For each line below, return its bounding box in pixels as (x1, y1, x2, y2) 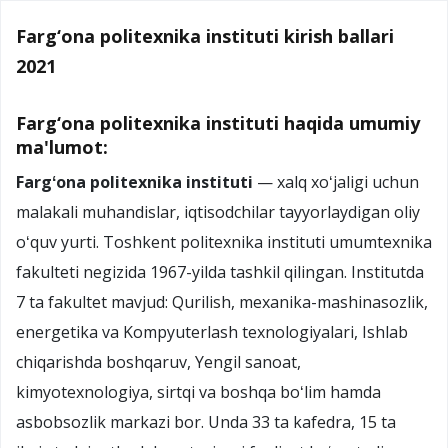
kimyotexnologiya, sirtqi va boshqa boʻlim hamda (16, 380, 381, 403)
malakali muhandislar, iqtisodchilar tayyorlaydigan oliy (16, 200, 420, 223)
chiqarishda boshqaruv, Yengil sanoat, (16, 350, 301, 373)
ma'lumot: (16, 134, 108, 159)
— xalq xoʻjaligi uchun (253, 170, 419, 193)
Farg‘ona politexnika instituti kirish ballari (16, 23, 394, 48)
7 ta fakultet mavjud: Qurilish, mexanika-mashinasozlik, (16, 290, 428, 313)
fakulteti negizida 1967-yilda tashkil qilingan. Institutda (16, 260, 424, 283)
